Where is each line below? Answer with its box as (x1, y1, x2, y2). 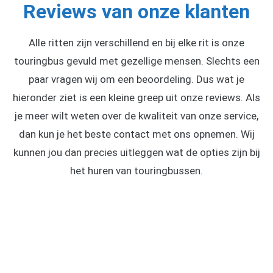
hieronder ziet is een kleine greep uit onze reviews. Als (13, 91, 260, 104)
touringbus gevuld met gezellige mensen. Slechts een (13, 54, 260, 67)
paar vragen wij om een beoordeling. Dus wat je (29, 73, 244, 85)
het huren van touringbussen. (70, 164, 203, 177)
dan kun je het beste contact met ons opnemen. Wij (18, 127, 255, 140)
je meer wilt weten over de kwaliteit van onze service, (15, 109, 258, 122)
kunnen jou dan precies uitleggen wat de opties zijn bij (13, 146, 260, 158)
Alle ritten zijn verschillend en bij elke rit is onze (29, 36, 244, 49)
